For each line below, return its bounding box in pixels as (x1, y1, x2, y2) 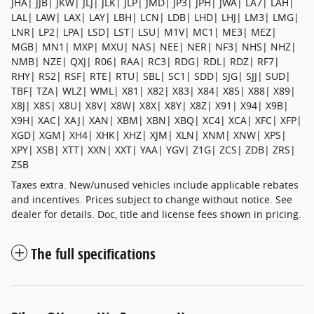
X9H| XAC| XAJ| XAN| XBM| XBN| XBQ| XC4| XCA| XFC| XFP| (11, 113, 302, 127)
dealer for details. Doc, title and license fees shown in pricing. (11, 207, 301, 221)
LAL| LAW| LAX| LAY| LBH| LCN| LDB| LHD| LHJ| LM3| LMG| (11, 10, 299, 24)
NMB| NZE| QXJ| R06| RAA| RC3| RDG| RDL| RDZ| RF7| (11, 54, 280, 68)
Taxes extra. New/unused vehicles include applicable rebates (11, 177, 299, 191)
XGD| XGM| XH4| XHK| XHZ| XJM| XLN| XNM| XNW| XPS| (11, 128, 287, 142)
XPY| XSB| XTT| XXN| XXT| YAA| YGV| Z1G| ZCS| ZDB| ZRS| (11, 142, 296, 156)
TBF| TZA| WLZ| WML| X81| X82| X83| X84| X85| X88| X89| (11, 83, 296, 97)
